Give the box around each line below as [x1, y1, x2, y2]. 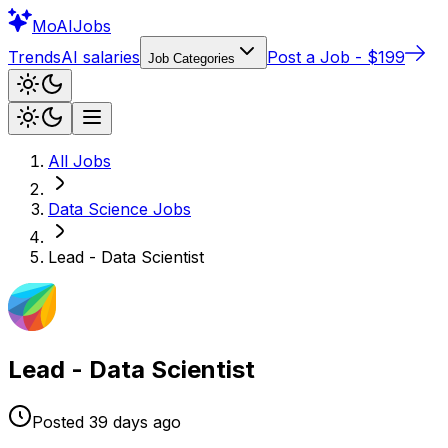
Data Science [48, 199, 148, 219]
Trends [8, 47, 61, 67]
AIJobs [56, 16, 111, 36]
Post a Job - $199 [267, 47, 405, 67]
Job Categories [148, 51, 235, 66]
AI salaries [61, 47, 140, 67]
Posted [32, 411, 84, 432]
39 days [89, 411, 148, 432]
